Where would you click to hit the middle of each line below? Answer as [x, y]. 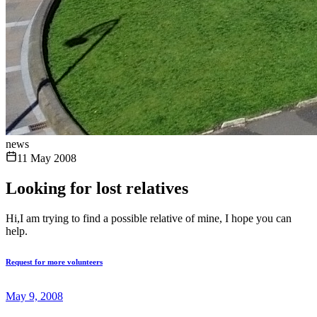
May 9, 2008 [34, 296]
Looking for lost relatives [97, 188]
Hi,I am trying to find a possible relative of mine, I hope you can [149, 218]
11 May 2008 [47, 158]
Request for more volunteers [54, 261]
